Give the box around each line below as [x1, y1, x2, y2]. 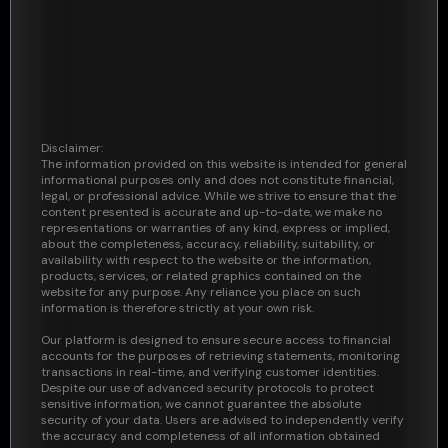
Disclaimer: [41, 140, 103, 156]
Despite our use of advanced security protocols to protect [41, 380, 374, 396]
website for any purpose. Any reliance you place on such [41, 284, 361, 300]
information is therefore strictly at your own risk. [41, 300, 314, 316]
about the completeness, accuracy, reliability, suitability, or [41, 236, 375, 252]
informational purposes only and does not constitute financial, [41, 172, 394, 188]
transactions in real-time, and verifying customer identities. [41, 364, 379, 380]
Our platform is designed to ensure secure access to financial [41, 332, 391, 348]
